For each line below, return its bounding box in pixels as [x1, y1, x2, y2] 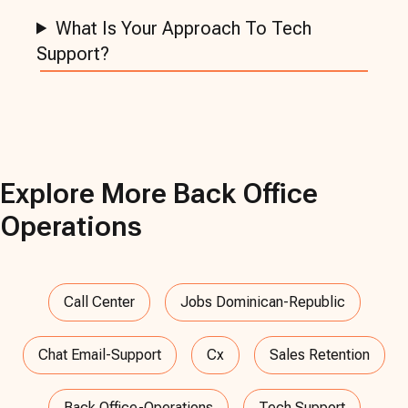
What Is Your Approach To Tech [56, 16, 312, 39]
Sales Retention [270, 345, 370, 363]
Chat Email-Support [38, 345, 161, 363]
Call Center [63, 292, 135, 311]
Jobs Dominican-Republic [179, 292, 345, 311]
